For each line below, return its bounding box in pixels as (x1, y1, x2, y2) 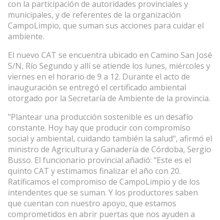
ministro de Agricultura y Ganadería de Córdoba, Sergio (8, 143, 211, 155)
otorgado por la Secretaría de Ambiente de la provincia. (8, 92, 210, 104)
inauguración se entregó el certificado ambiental (8, 82, 186, 93)
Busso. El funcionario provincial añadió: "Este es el (8, 154, 191, 165)
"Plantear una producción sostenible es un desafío (8, 111, 193, 122)
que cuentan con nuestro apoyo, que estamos (8, 197, 176, 209)
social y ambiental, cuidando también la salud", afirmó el (8, 133, 212, 144)
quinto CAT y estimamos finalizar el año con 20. (8, 165, 181, 176)
